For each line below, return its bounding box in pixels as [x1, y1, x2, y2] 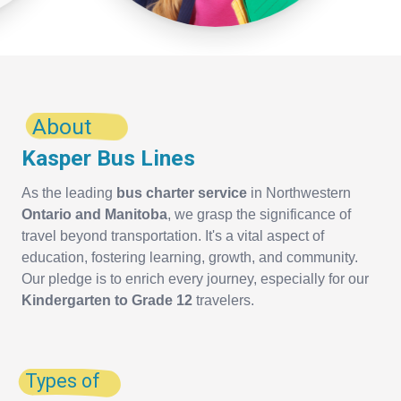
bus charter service [116, 185, 247, 201]
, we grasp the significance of [167, 207, 351, 223]
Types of [25, 370, 100, 393]
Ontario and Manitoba [21, 207, 167, 223]
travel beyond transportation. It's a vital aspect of [21, 228, 324, 244]
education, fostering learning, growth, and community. [21, 250, 358, 266]
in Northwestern [247, 185, 351, 201]
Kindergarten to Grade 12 [21, 293, 192, 309]
